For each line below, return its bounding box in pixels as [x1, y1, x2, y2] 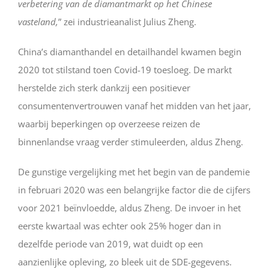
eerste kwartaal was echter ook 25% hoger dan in [18, 219, 221, 232]
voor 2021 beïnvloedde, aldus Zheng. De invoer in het [18, 201, 241, 214]
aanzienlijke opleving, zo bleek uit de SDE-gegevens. [18, 255, 232, 268]
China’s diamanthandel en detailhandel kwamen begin [18, 45, 241, 58]
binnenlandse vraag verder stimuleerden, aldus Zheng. [18, 135, 243, 148]
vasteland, [18, 15, 58, 28]
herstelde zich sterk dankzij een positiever [18, 81, 190, 94]
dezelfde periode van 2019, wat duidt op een [18, 237, 203, 250]
